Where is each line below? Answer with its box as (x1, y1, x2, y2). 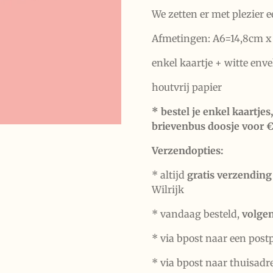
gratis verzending (187, 168, 272, 181)
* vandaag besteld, (152, 207, 242, 220)
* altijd (152, 168, 187, 181)
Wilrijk (152, 183, 184, 196)
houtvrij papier (152, 80, 222, 93)
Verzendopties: (152, 144, 224, 157)
